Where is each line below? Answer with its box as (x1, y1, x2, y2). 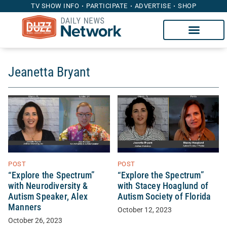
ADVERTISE (134, 2, 171, 10)
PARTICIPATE (86, 2, 128, 10)
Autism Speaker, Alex (8, 191, 88, 202)
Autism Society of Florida (117, 191, 211, 202)
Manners (8, 202, 42, 212)
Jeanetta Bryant (8, 64, 90, 80)
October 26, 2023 (8, 216, 62, 225)
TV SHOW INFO (31, 2, 79, 10)
